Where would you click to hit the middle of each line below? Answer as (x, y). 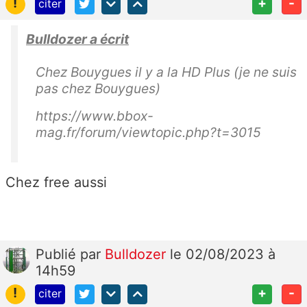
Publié (58, 254)
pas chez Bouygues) (98, 88)
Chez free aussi (56, 182)
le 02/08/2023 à (223, 254)
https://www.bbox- (95, 115)
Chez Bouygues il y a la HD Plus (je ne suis (166, 72)
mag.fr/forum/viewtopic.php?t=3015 (148, 132)
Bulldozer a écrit (77, 39)
